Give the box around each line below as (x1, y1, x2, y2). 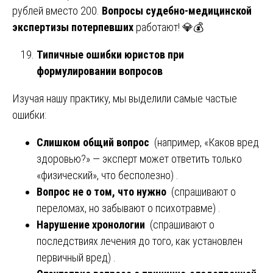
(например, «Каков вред (149, 135, 259, 149)
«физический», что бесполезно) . (37, 168, 179, 182)
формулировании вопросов (37, 64, 163, 77)
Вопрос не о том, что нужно (37, 185, 166, 198)
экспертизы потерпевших (12, 20, 133, 34)
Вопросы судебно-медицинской (102, 4, 252, 17)
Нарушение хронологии (37, 218, 145, 231)
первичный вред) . (37, 250, 116, 264)
